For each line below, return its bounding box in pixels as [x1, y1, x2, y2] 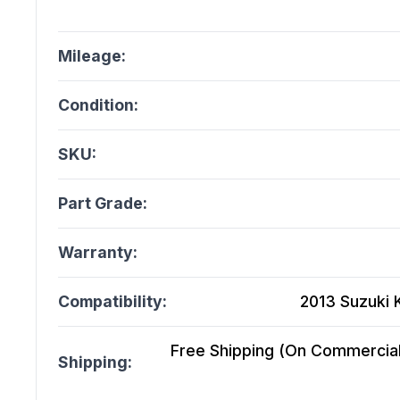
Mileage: [58, 46, 126, 66]
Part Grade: [58, 194, 147, 213]
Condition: [58, 96, 138, 115]
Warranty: [58, 243, 137, 262]
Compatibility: [58, 292, 167, 312]
